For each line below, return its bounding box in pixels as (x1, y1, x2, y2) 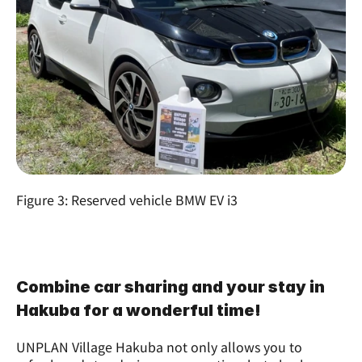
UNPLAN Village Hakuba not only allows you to (16, 337, 302, 357)
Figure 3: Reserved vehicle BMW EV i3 (16, 190, 238, 210)
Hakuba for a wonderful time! (16, 301, 261, 321)
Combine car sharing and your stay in (16, 277, 325, 297)
